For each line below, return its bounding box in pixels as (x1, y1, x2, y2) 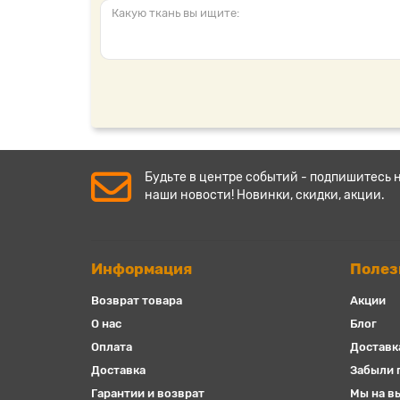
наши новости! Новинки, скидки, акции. (145, 187, 385, 203)
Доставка (91, 363, 146, 377)
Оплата (91, 340, 132, 354)
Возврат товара (91, 294, 182, 307)
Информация (91, 260, 192, 278)
